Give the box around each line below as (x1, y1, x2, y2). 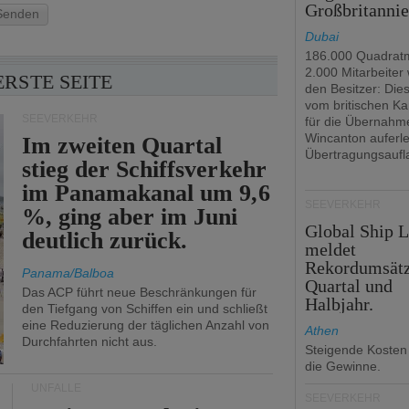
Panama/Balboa (22, 266, 114, 280)
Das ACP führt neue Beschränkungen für (22, 285, 257, 299)
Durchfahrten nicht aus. (22, 334, 157, 349)
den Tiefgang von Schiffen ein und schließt (22, 301, 267, 316)
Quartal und (305, 276, 393, 296)
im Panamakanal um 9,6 (22, 180, 270, 206)
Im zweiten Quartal (22, 132, 223, 159)
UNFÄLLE (31, 382, 81, 394)
